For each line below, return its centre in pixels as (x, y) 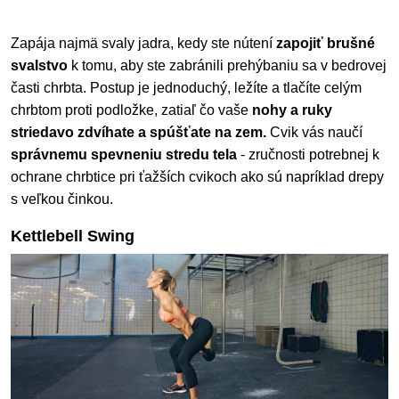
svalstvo (39, 66)
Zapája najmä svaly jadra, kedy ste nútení (143, 44)
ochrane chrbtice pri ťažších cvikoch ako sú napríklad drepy (197, 177)
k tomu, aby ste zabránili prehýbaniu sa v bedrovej (227, 66)
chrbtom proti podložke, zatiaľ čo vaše (131, 110)
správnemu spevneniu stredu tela (124, 155)
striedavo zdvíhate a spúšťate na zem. (138, 133)
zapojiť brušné (326, 44)
